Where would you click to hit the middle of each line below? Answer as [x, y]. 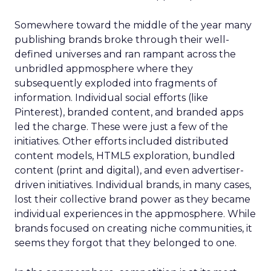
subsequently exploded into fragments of [116, 83]
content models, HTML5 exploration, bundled [125, 156]
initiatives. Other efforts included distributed [122, 141]
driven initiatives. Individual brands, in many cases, [133, 185]
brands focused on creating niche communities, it [133, 228]
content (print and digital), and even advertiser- [129, 170]
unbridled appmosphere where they [104, 69]
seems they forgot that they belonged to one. [126, 243]
